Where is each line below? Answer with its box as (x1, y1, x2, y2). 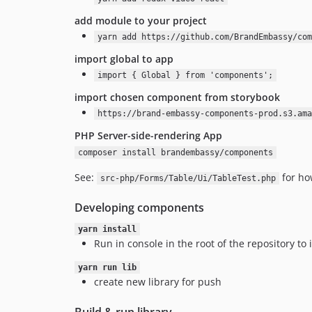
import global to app (75, 52, 173, 65)
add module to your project (75, 14, 207, 27)
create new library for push (94, 275, 221, 288)
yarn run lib (77, 263, 136, 272)
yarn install (77, 224, 136, 234)
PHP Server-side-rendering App (75, 129, 222, 142)
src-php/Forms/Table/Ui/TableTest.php (100, 173, 276, 183)
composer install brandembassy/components (77, 148, 273, 157)
